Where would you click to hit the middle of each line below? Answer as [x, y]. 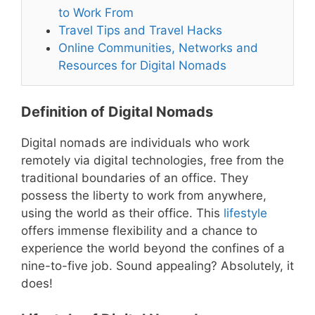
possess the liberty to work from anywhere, [144, 196]
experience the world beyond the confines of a [153, 249]
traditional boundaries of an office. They [135, 178]
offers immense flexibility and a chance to [139, 231]
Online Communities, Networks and [159, 47]
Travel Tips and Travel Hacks [141, 30]
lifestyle [245, 213]
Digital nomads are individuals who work [135, 143]
